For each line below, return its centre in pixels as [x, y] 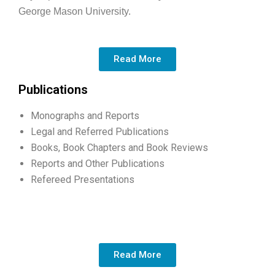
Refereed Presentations [84, 179]
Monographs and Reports [85, 115]
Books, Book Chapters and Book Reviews [119, 147]
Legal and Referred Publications [100, 131]
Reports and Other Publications [98, 163]
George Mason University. [75, 11]
